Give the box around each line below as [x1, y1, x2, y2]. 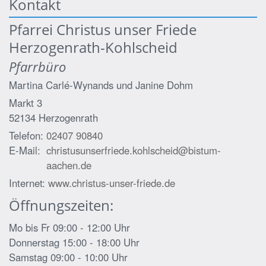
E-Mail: [9, 143, 40, 157]
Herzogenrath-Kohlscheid [9, 37, 178, 57]
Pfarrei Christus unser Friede [9, 20, 197, 39]
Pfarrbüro [9, 58, 66, 75]
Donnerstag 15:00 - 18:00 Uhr [9, 235, 140, 249]
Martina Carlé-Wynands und [9, 78, 132, 92]
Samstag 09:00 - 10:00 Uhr [9, 250, 128, 264]
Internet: [9, 176, 48, 190]
